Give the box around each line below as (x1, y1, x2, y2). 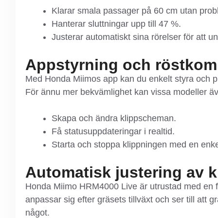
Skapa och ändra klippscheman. (52, 113, 176, 123)
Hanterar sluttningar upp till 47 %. (52, 18, 181, 29)
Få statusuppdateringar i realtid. (52, 126, 175, 136)
